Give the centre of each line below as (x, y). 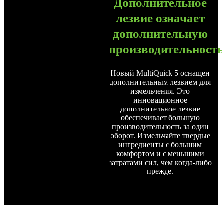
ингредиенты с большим (160, 145)
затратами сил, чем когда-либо (160, 163)
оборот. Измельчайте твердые (160, 136)
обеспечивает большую (160, 118)
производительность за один (160, 127)
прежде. (160, 171)
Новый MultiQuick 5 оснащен (160, 73)
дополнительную (160, 34)
